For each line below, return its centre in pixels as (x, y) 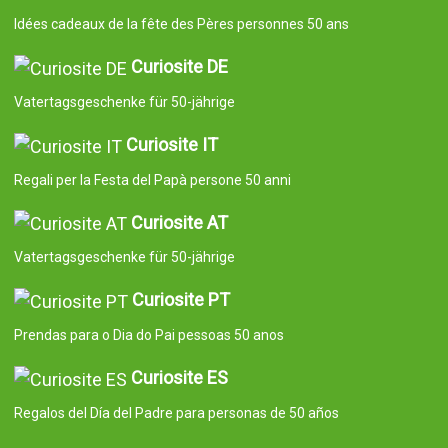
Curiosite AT (179, 222)
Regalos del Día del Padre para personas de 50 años (176, 412)
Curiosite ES (179, 378)
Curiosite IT (171, 144)
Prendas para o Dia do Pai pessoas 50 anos (148, 335)
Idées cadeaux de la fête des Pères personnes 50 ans (181, 24)
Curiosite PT (180, 300)
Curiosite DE (179, 67)
